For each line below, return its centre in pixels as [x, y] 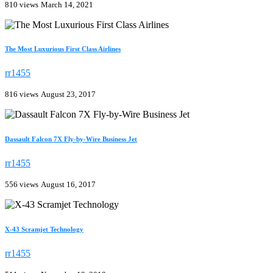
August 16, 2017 [68, 185]
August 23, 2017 [68, 94]
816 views [22, 94]
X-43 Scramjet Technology [44, 229]
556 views [22, 185]
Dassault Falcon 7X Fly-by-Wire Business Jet [71, 139]
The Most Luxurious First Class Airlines [63, 49]
